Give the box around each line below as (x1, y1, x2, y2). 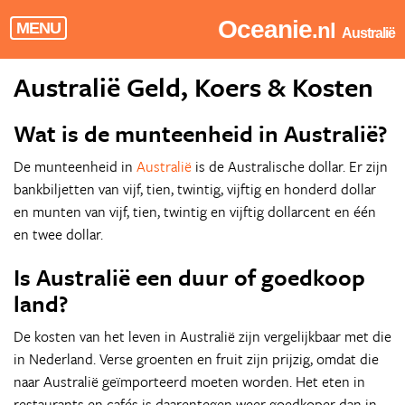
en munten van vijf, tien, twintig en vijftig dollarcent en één (14, 201, 376, 222)
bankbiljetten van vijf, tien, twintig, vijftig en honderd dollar (14, 178, 376, 200)
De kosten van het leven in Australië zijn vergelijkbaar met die (14, 325, 391, 347)
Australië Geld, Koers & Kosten (14, 68, 373, 106)
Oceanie (217, 15, 312, 43)
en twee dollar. (14, 223, 103, 245)
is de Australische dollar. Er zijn (192, 155, 388, 177)
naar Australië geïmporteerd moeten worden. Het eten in (14, 371, 365, 392)
